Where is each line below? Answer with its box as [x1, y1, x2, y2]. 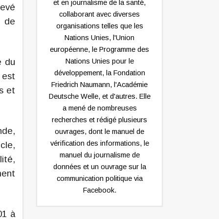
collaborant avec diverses [59, 10, 140, 19]
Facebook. [83, 186, 116, 195]
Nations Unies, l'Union [65, 34, 134, 42]
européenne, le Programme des [50, 45, 149, 54]
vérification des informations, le [50, 139, 149, 148]
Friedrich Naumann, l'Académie [51, 81, 148, 89]
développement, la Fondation [54, 69, 145, 77]
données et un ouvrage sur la [53, 163, 146, 171]
